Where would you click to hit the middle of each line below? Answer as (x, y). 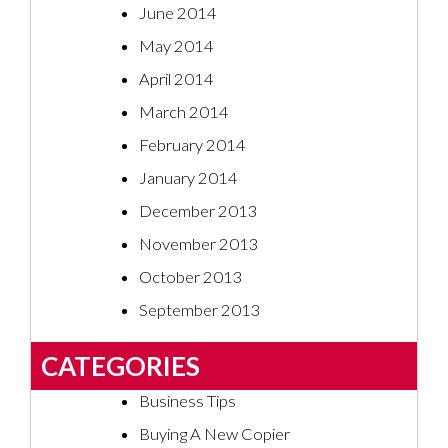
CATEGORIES (120, 366)
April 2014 (176, 79)
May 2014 (176, 46)
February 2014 (192, 145)
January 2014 (188, 178)
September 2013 (200, 310)
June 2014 (178, 13)
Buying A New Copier (214, 434)
